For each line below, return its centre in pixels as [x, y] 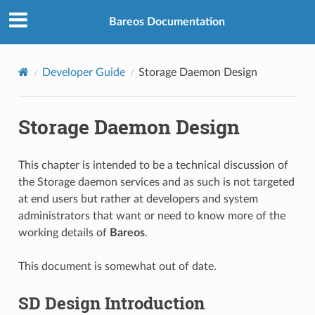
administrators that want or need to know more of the [152, 216]
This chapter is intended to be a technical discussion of [153, 165]
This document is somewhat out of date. [117, 266]
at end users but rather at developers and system [138, 199]
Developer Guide [83, 72]
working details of [64, 232]
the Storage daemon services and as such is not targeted [156, 182]
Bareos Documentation [167, 22]
